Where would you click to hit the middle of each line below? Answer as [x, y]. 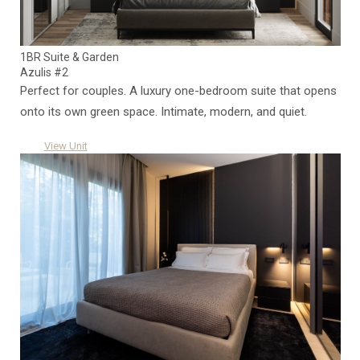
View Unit [65, 146]
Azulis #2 [44, 73]
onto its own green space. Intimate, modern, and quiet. [163, 112]
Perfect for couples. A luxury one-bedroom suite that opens [178, 91]
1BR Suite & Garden [69, 57]
